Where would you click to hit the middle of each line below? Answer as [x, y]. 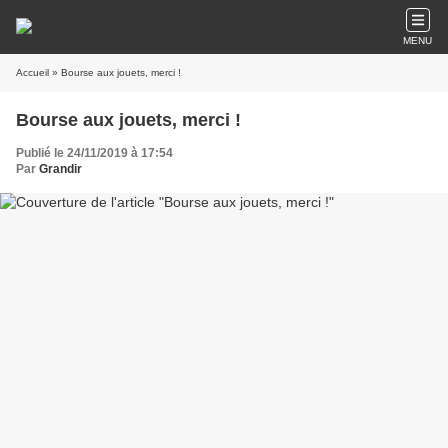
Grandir [60, 169]
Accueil [32, 72]
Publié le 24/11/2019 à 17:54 [94, 153]
